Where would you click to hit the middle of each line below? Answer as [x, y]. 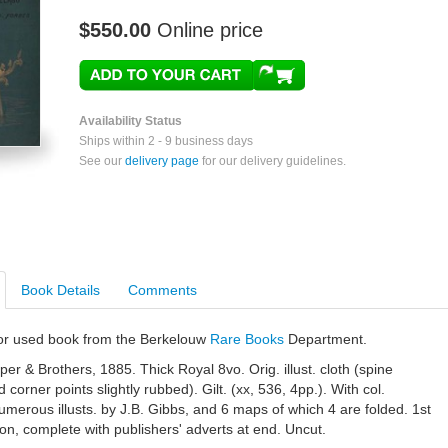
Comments [162, 290]
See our [102, 161]
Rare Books [247, 339]
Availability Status [130, 121]
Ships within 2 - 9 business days [166, 141]
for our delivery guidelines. [272, 161]
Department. [325, 339]
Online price [210, 30]
